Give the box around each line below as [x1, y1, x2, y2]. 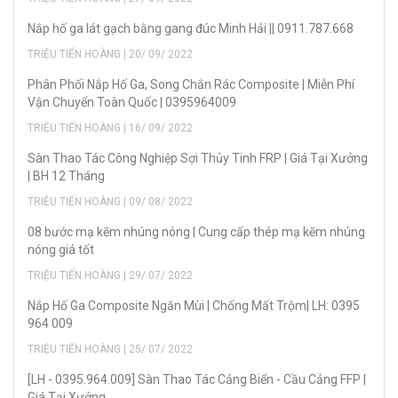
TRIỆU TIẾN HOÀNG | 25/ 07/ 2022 [28, 343, 193, 356]
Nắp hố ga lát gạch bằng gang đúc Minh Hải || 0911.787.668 [28, 21, 354, 36]
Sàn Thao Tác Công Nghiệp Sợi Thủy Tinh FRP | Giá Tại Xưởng [28, 151, 368, 166]
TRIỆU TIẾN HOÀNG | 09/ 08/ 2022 [28, 195, 193, 209]
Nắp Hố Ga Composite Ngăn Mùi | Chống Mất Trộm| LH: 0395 [28, 298, 360, 314]
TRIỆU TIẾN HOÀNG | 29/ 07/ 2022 [28, 269, 193, 283]
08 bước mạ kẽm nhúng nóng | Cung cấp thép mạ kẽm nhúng [28, 225, 365, 240]
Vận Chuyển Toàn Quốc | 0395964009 [28, 95, 236, 110]
